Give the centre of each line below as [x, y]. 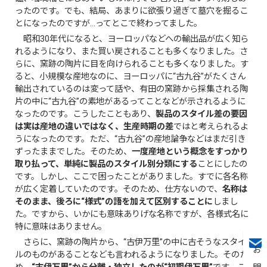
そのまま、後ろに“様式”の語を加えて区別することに [114, 201]
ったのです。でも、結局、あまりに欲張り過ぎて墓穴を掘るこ [132, 11]
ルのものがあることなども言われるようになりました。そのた [132, 254]
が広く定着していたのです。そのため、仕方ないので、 [119, 189]
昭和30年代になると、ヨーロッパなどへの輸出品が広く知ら [132, 39]
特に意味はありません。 [61, 226]
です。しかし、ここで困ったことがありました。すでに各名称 [132, 176]
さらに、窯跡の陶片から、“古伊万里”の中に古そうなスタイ [131, 242]
